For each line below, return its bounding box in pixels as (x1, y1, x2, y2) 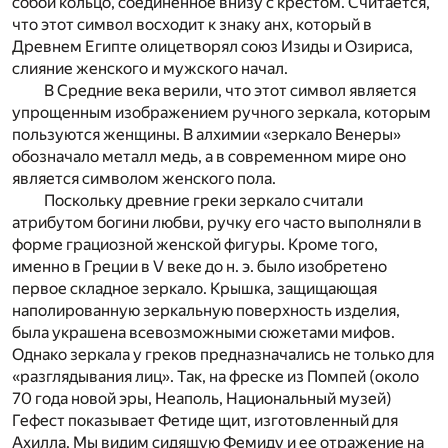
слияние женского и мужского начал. (12, 58, 288, 78)
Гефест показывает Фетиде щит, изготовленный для (12, 410, 398, 430)
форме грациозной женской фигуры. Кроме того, (12, 234, 378, 254)
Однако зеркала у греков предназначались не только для (12, 344, 434, 364)
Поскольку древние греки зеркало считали (44, 190, 363, 210)
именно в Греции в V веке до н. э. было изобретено (12, 256, 387, 276)
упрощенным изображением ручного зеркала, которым (12, 102, 431, 122)
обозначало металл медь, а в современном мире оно (12, 146, 406, 166)
